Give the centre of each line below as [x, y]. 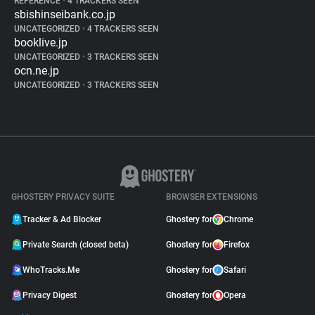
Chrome [238, 219]
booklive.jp [41, 43]
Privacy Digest [50, 295]
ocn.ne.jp [37, 71]
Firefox [237, 245]
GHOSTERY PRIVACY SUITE [63, 197]
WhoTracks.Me [51, 270]
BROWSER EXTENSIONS [212, 197]
